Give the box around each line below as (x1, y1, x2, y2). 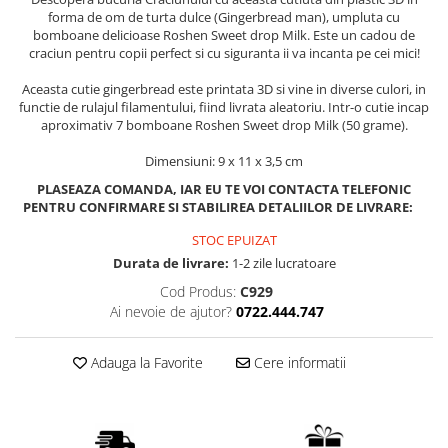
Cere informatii (249, 353, 346, 373)
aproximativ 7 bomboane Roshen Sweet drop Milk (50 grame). (40, 116, 408, 135)
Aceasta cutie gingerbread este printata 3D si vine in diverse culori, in (22, 80, 426, 99)
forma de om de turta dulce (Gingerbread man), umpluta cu (48, 8, 400, 27)
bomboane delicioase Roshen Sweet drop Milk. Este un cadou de (33, 26, 415, 45)
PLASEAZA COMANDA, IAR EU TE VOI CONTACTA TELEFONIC (37, 180, 411, 199)
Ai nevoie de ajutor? (109, 302, 232, 322)
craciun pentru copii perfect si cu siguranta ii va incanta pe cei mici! (28, 44, 420, 63)
